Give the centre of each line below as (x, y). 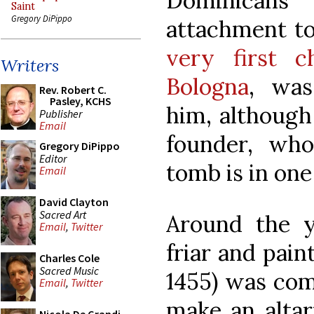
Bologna (207, 86)
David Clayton (74, 202)
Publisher (61, 113)
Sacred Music (69, 270)
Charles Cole (69, 258)
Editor (53, 158)
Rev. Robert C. (73, 90)
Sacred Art (63, 214)
